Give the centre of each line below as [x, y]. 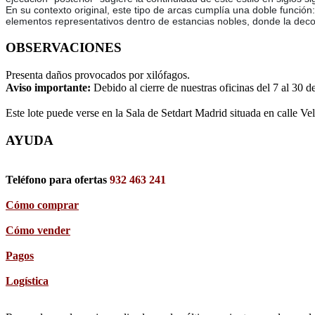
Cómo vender [38, 231]
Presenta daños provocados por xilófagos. [98, 75]
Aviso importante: [50, 87]
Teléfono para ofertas [58, 180]
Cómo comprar [42, 205]
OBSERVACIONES [64, 48]
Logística [27, 281]
